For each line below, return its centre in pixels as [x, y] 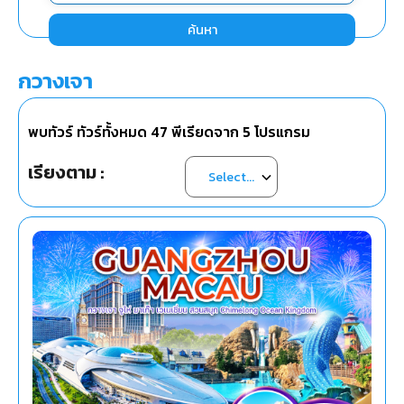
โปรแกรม [280, 132]
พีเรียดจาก [205, 132]
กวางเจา [55, 80]
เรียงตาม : [66, 172]
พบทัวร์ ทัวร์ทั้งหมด [89, 132]
